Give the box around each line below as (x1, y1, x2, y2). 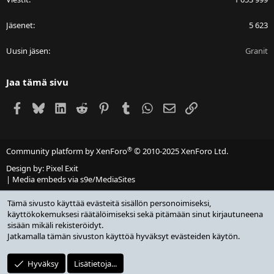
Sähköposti (175, 100, 222, 113)
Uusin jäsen (6, 45, 48, 56)
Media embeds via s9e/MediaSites (12, 174, 135, 185)
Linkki (197, 100, 223, 113)
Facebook (22, 100, 63, 113)
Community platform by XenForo (6, 146, 127, 157)
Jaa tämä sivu (6, 75, 68, 88)
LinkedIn (65, 100, 103, 113)
